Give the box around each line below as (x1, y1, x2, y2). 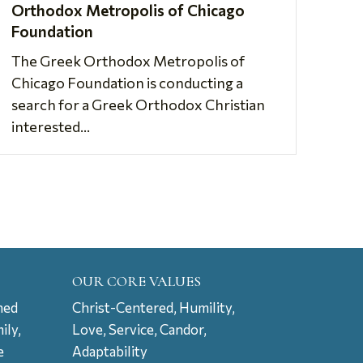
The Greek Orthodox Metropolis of (11, 51, 245, 70)
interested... (11, 117, 90, 135)
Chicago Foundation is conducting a (11, 73, 243, 92)
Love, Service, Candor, (72, 320, 207, 338)
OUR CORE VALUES (72, 271, 202, 290)
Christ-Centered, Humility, (72, 298, 236, 316)
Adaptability (72, 342, 148, 360)
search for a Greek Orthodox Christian (11, 95, 265, 113)
